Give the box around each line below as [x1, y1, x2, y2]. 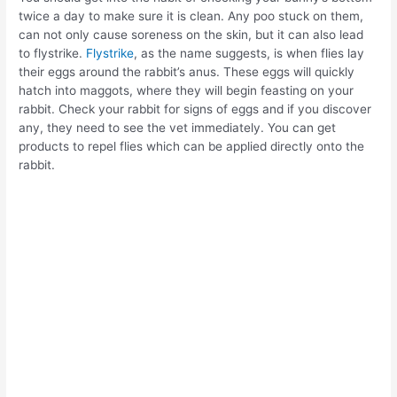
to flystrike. [19, 46, 87, 61]
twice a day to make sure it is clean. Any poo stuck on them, [19, 9, 364, 24]
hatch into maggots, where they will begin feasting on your [19, 83, 354, 98]
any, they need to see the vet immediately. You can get [19, 121, 337, 136]
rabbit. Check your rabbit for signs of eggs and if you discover [19, 102, 372, 117]
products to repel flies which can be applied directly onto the [19, 139, 365, 154]
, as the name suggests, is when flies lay [134, 46, 365, 61]
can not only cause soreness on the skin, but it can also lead [19, 27, 364, 43]
